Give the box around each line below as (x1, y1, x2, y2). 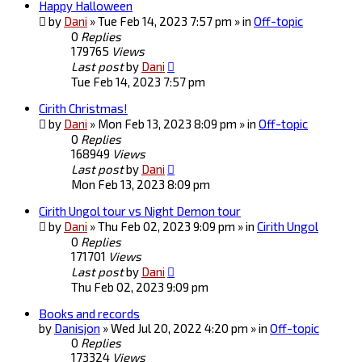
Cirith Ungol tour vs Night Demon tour (39, 204, 241, 219)
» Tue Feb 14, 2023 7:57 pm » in (90, 14, 254, 29)
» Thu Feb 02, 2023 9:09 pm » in (90, 219, 257, 234)
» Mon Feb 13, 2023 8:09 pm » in (90, 116, 259, 132)
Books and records (39, 306, 140, 322)
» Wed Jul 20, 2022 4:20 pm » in (103, 321, 270, 336)
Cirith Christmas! (39, 101, 128, 116)
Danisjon (54, 321, 100, 336)
